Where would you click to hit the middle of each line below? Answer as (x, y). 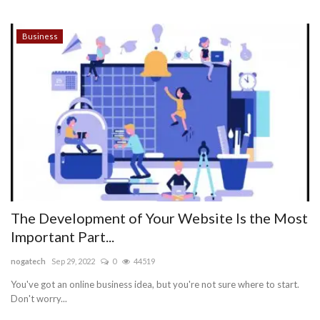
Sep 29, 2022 (73, 261)
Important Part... (62, 236)
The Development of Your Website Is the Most (159, 217)
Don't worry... (39, 298)
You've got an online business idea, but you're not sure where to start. (155, 284)
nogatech (28, 261)
